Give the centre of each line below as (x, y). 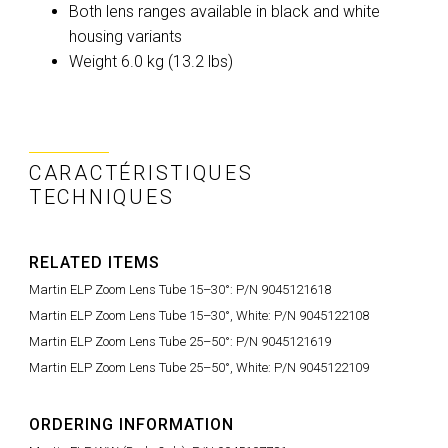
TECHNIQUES (102, 196)
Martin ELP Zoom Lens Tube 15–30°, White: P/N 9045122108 (199, 315)
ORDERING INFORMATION (131, 424)
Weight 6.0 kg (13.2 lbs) (151, 61)
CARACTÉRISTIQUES (141, 172)
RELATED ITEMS (94, 262)
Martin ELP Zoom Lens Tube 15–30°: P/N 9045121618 (180, 289)
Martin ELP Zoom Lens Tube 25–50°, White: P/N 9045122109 (199, 367)
